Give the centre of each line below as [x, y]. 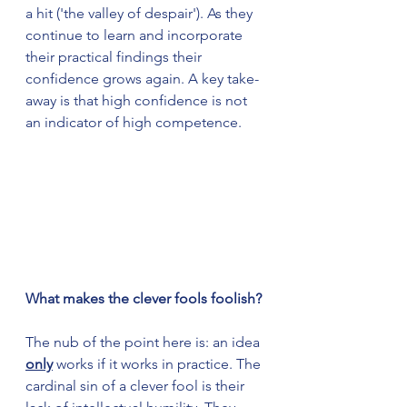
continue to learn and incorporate [136, 35]
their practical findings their [115, 56]
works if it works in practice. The [159, 363]
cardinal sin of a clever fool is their [137, 385]
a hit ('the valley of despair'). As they [141, 13]
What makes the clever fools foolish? [144, 298]
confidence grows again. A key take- [142, 78]
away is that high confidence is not [138, 100]
